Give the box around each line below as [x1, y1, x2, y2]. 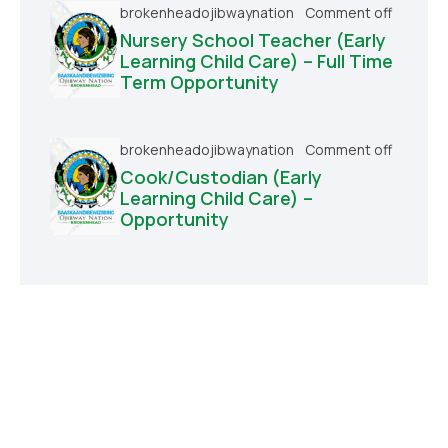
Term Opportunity [120, 69, 279, 94]
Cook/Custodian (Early [120, 164, 322, 189]
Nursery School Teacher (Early [120, 27, 386, 52]
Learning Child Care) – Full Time [120, 48, 393, 73]
